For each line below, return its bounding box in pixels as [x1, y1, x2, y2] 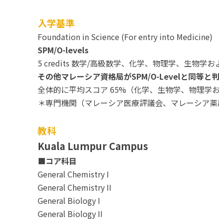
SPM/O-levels [38, 44, 88, 56]
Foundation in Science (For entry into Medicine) [38, 31, 213, 43]
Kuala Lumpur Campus [38, 139, 148, 153]
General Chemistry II [38, 181, 111, 193]
